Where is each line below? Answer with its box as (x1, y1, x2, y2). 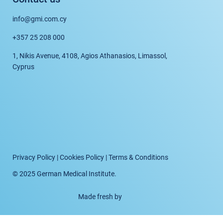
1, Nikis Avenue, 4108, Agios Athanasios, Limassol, (12, 52, 168, 60)
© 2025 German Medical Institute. (12, 169, 116, 178)
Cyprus (12, 63, 35, 71)
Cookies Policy (59, 153, 104, 161)
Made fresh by (78, 192, 122, 201)
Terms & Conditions (108, 153, 168, 161)
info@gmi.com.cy (12, 15, 67, 23)
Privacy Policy (12, 153, 55, 161)
